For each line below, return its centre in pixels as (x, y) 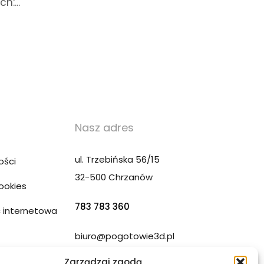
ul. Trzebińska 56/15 (117, 159)
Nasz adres (104, 127)
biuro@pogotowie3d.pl (125, 236)
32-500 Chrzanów (114, 177)
